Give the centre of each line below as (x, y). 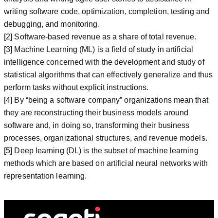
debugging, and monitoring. (52, 24)
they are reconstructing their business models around (96, 112)
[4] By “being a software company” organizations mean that (106, 100)
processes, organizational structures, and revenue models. (106, 138)
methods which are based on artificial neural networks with (106, 163)
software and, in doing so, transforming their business (97, 125)
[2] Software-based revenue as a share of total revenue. (100, 36)
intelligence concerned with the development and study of (104, 62)
